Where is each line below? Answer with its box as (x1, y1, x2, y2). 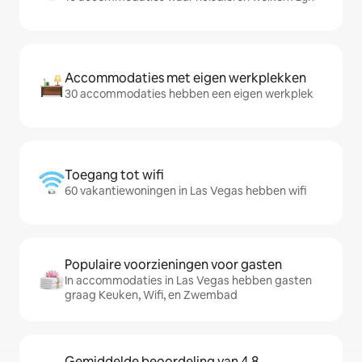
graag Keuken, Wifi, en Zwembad (65, 288, 238, 302)
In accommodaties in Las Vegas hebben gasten (65, 273, 312, 288)
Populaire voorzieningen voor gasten (65, 256, 282, 273)
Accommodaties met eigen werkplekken (65, 69, 306, 86)
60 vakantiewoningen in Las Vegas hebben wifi (65, 183, 306, 198)
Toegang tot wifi (65, 166, 164, 183)
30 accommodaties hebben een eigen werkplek (65, 86, 314, 101)
